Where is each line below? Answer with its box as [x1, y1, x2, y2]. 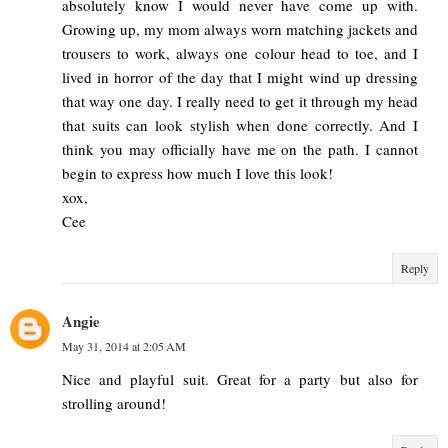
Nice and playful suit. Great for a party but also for [62, 368, 418, 389]
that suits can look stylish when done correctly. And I [62, 114, 418, 135]
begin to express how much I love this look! [62, 162, 333, 183]
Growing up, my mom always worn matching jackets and [62, 18, 418, 39]
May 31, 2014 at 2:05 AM [62, 337, 186, 354]
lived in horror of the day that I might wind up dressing [62, 66, 418, 87]
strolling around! [62, 392, 166, 413]
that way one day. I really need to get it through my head [62, 90, 418, 111]
